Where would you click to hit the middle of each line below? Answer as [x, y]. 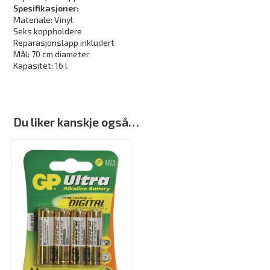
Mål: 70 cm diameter [52, 54]
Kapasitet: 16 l [41, 65]
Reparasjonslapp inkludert [64, 42]
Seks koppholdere [48, 31]
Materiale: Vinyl [43, 19]
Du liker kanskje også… [77, 121]
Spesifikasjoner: [47, 8]
